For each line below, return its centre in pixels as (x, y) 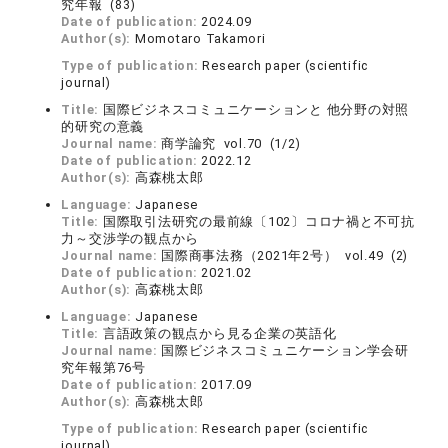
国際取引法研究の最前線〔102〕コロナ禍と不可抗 (258, 221)
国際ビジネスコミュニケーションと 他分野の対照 (256, 109)
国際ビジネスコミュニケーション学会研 (285, 350)
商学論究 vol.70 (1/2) (231, 143)
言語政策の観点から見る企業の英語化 (219, 333)
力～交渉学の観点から (130, 238)
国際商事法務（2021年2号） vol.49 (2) (285, 255)
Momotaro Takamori (200, 38)
